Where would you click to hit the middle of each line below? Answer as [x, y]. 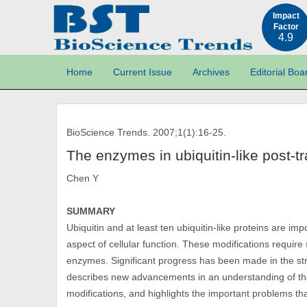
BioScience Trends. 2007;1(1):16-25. [147, 133]
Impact [286, 16]
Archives [211, 72]
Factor [286, 27]
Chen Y [83, 179]
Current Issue [143, 72]
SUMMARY [91, 211]
